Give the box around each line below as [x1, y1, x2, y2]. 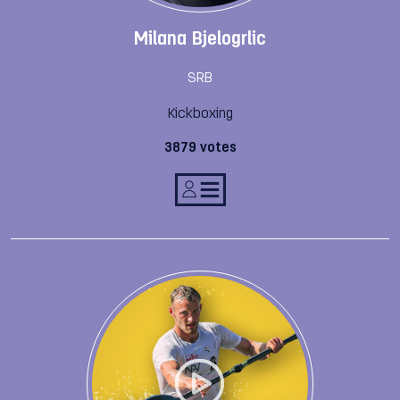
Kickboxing [167, 106, 233, 121]
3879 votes [163, 141, 237, 155]
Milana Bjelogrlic [134, 30, 266, 49]
